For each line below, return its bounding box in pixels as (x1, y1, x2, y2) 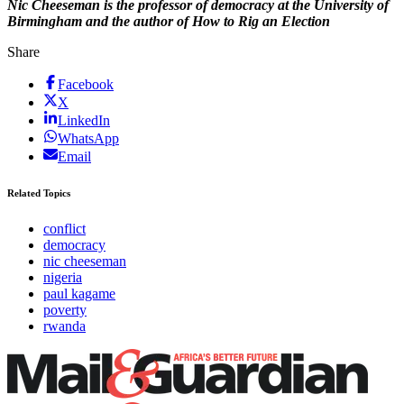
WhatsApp (58, 131, 119, 147)
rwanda (43, 318, 86, 335)
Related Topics (7, 188, 70, 199)
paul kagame (43, 286, 115, 302)
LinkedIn (58, 113, 110, 129)
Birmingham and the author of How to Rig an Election (7, 14, 330, 30)
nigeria (43, 270, 82, 286)
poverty (43, 302, 87, 318)
